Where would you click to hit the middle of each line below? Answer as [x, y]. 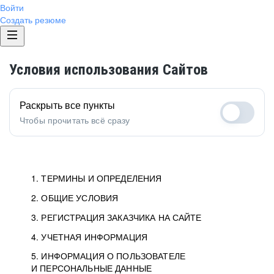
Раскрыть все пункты [67, 105]
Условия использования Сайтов [109, 70]
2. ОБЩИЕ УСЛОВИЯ [75, 198]
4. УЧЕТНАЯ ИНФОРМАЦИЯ [89, 237]
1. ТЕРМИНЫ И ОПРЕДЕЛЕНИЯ [97, 178]
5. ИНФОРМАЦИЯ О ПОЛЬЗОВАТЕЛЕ [108, 256]
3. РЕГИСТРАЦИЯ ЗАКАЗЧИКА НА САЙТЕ [117, 217]
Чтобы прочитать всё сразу [75, 120]
